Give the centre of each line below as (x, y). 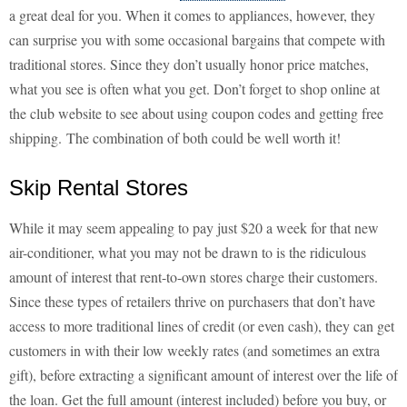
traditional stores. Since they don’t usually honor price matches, (189, 65)
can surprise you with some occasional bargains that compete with (197, 40)
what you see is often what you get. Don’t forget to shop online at (194, 89)
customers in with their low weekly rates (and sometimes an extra (194, 351)
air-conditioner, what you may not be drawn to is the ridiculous (188, 253)
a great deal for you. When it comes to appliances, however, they (192, 15)
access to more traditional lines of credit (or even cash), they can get (202, 326)
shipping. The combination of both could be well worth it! (175, 138)
